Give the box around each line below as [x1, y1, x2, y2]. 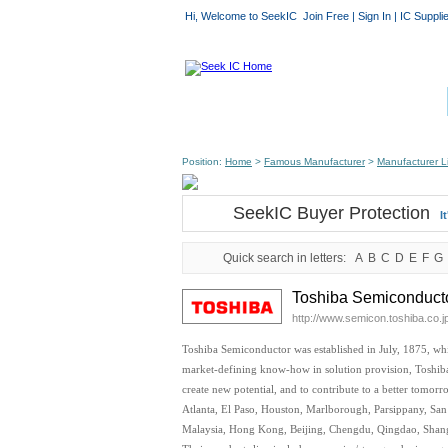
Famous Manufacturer [264, 156, 365, 167]
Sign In [358, 10, 391, 22]
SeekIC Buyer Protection [233, 203, 430, 223]
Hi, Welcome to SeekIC [185, 10, 303, 22]
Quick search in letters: [223, 251, 355, 265]
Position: [182, 156, 225, 167]
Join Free [303, 10, 349, 22]
